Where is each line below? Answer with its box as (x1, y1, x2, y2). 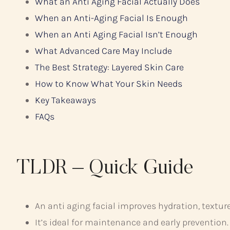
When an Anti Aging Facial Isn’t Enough (35, 29, 198, 40)
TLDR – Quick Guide (16, 159, 194, 179)
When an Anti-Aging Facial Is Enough (35, 12, 188, 24)
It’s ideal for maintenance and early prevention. (35, 217, 228, 228)
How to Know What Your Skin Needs (35, 78, 182, 89)
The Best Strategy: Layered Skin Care (35, 62, 184, 73)
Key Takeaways (35, 94, 96, 106)
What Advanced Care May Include (35, 45, 172, 56)
